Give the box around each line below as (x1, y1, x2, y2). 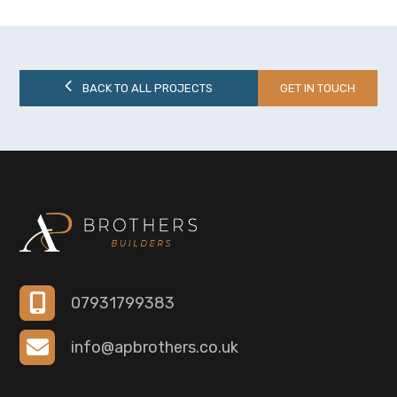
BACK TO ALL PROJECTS (82, 81, 214, 95)
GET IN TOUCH (279, 81, 355, 95)
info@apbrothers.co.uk (71, 337, 239, 357)
